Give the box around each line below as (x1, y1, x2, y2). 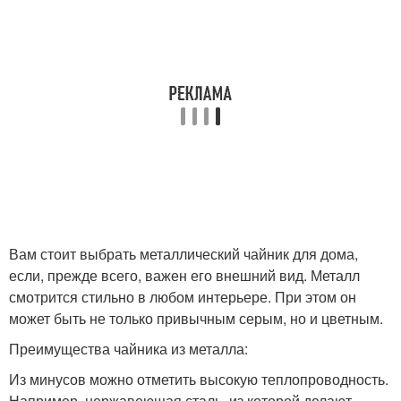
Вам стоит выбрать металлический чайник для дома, (9, 243, 358, 264)
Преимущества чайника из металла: (9, 337, 248, 359)
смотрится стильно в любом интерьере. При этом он (9, 286, 356, 307)
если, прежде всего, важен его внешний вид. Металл (9, 264, 360, 286)
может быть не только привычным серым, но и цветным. (9, 307, 383, 328)
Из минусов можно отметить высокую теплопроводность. (9, 368, 388, 389)
